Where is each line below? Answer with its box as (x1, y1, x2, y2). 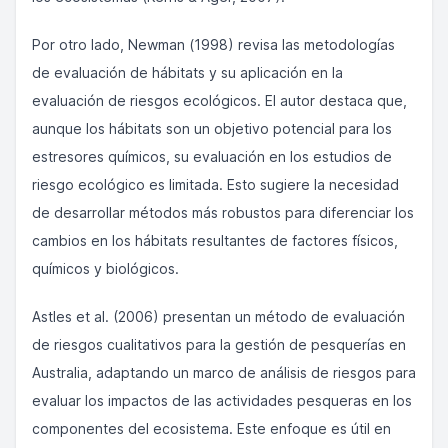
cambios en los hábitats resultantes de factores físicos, (32, 232, 398, 249)
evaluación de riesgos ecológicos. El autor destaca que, (32, 92, 407, 109)
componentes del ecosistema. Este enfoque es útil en (32, 420, 391, 437)
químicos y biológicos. (32, 260, 179, 277)
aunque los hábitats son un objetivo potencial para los (32, 120, 392, 137)
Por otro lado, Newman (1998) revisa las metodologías (32, 36, 395, 53)
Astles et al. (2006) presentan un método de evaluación (32, 308, 405, 325)
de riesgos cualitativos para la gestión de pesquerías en (32, 336, 406, 353)
